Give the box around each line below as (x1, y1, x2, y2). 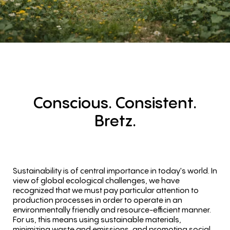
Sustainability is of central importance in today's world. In (13, 165, 217, 176)
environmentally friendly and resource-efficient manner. (13, 204, 211, 215)
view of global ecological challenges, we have (13, 175, 180, 186)
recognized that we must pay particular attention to (13, 185, 199, 196)
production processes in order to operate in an (13, 195, 182, 205)
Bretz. (94, 110, 136, 131)
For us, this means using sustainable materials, (13, 214, 181, 225)
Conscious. (33, 92, 112, 113)
